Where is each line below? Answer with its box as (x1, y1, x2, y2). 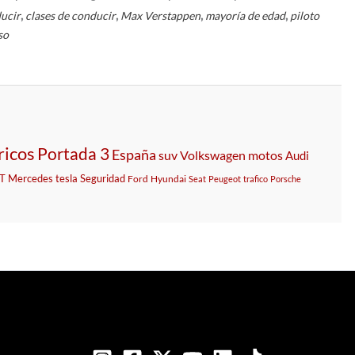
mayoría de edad (205, 8, 286, 22)
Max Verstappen (120, 8, 201, 22)
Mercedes (8, 171, 53, 185)
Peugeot (208, 173, 241, 184)
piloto (290, 8, 320, 22)
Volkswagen (180, 147, 246, 162)
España (112, 146, 156, 163)
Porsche (270, 173, 301, 184)
